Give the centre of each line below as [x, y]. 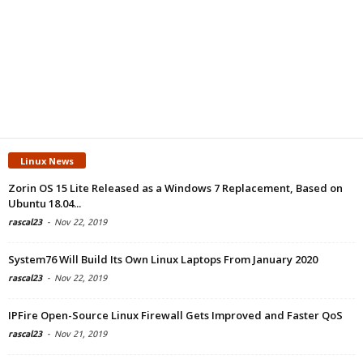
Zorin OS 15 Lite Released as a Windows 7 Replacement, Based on [175, 188]
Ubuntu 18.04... [45, 204]
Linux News [47, 161]
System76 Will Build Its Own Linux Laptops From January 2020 [163, 260]
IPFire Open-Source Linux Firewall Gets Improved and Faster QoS [175, 316]
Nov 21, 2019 [81, 334]
